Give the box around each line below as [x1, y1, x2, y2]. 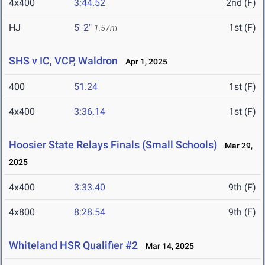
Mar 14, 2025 [140, 241, 194, 251]
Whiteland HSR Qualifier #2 [9, 239, 140, 252]
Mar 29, [219, 141, 253, 151]
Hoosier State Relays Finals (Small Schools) [9, 138, 217, 151]
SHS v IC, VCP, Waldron [9, 54, 118, 67]
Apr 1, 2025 [120, 57, 167, 67]
